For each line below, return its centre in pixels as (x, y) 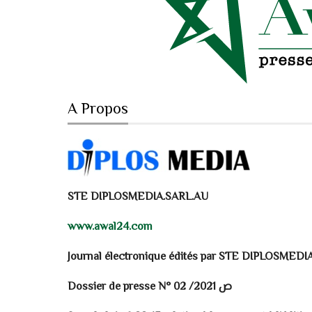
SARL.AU (187, 197)
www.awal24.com (110, 227)
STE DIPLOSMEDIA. (116, 197)
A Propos (98, 110)
